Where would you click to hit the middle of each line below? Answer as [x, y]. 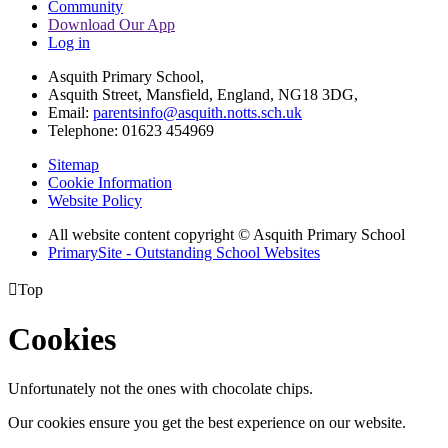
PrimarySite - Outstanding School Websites [184, 252]
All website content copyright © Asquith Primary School [226, 234]
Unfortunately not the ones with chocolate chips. [160, 388]
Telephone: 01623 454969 [131, 130]
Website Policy [95, 200]
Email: [70, 112]
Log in [69, 42]
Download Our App [111, 24]
